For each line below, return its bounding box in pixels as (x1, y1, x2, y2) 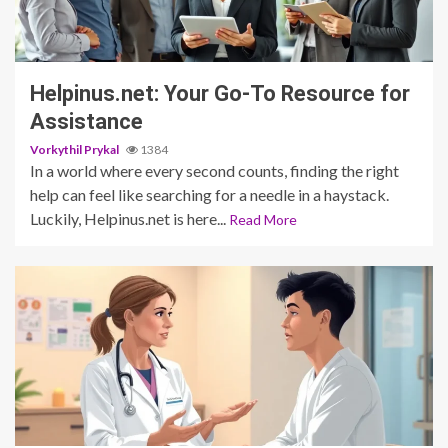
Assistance (30, 108, 143, 134)
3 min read (40, 25, 105, 40)
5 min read (40, 409, 105, 424)
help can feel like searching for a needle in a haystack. (30, 184, 389, 204)
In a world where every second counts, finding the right (30, 160, 399, 180)
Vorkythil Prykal (30, 141, 121, 157)
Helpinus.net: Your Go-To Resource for (30, 80, 410, 106)
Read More (229, 210, 297, 228)
